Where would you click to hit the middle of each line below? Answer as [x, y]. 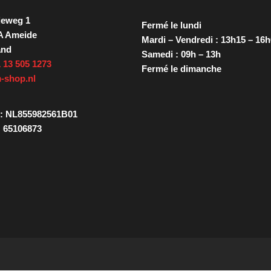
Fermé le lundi [171, 25]
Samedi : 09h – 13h [181, 54]
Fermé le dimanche [181, 68]
